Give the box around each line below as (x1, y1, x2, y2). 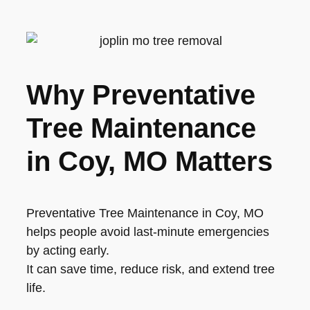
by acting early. (26, 243, 109, 257)
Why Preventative (26, 79, 255, 110)
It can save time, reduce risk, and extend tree (26, 262, 275, 276)
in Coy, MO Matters (26, 145, 273, 176)
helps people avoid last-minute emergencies (26, 224, 269, 239)
